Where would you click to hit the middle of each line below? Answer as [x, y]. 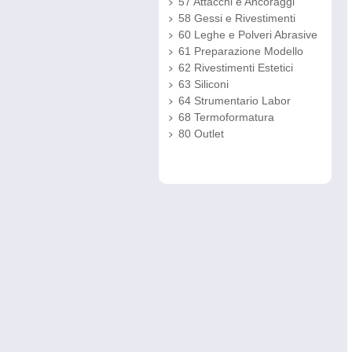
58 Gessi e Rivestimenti [237, 18]
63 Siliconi [203, 84]
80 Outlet [201, 134]
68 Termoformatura [226, 117]
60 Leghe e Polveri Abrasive [248, 35]
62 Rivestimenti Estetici [236, 68]
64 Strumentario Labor [235, 101]
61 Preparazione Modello [241, 51]
